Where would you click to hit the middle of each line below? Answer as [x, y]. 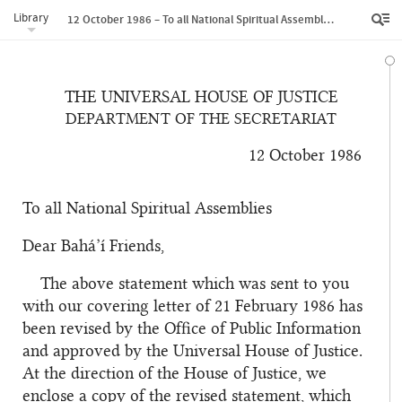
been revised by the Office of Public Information [192, 329]
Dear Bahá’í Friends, [93, 246]
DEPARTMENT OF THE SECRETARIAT [201, 119]
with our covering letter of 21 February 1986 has [192, 306]
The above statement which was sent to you [195, 284]
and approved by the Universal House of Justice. [192, 351]
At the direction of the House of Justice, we [175, 374]
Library [31, 17]
